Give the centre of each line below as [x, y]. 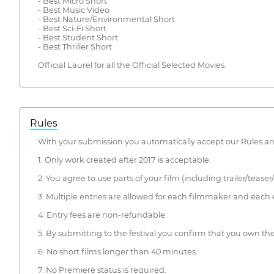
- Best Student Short [78, 37]
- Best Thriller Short [75, 46]
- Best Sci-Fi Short [72, 28]
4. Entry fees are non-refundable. [102, 215]
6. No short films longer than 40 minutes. [117, 252]
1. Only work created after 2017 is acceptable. [124, 160]
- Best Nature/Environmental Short [106, 19]
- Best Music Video [73, 10]
